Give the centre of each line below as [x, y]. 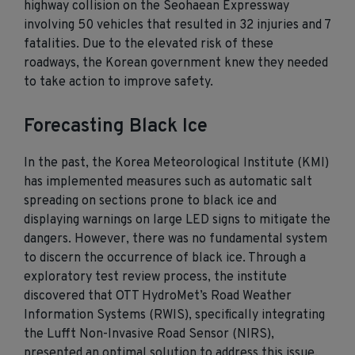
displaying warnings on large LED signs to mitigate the [177, 221]
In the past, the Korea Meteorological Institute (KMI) [176, 164]
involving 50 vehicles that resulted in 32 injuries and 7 [177, 26]
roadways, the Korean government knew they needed [176, 64]
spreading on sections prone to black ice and [150, 202]
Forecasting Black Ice [116, 127]
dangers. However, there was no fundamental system [176, 240]
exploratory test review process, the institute [155, 278]
